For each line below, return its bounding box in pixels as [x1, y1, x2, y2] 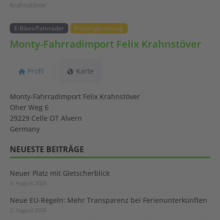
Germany [10, 124, 40, 134]
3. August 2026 [10, 179, 47, 187]
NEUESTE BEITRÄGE [10, 143, 84, 155]
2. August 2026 [10, 206, 47, 214]
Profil [27, 66, 44, 76]
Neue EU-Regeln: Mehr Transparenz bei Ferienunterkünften [10, 195, 207, 205]
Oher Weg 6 [10, 102, 49, 112]
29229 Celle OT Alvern [10, 113, 82, 123]
